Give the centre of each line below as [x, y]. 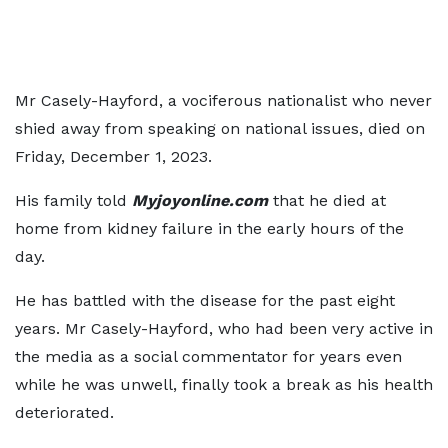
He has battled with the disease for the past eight [205, 300]
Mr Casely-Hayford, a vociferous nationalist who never [223, 100]
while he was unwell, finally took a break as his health [224, 384]
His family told [73, 200]
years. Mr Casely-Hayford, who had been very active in [224, 328]
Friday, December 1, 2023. [113, 156]
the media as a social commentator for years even [208, 356]
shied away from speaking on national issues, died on [220, 128]
